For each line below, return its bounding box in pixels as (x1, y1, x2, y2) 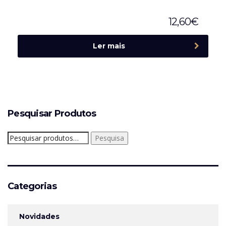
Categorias (8, 180, 56, 192)
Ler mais (93, 41, 125, 50)
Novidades (19, 211, 60, 221)
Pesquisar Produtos (8, 107, 96, 119)
